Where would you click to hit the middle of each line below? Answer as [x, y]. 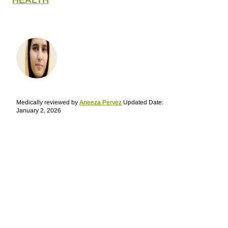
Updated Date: [143, 103]
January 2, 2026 [39, 111]
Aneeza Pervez [101, 103]
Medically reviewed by [48, 103]
